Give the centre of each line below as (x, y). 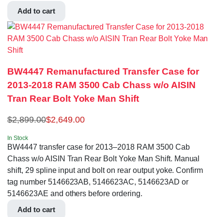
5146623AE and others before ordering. (75, 194)
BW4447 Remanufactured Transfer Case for (103, 72)
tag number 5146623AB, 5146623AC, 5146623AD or (98, 182)
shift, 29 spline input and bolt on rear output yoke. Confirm (105, 170)
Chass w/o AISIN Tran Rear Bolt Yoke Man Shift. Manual (104, 159)
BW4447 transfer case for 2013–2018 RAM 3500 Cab (99, 147)
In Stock (18, 138)
